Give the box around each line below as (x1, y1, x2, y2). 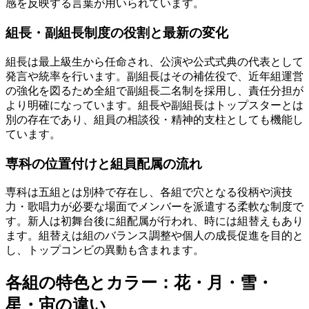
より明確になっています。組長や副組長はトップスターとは (6, 99, 303, 111)
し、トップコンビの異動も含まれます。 (6, 244, 204, 257)
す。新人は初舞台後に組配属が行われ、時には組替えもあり (6, 215, 303, 228)
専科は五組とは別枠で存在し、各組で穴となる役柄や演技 (6, 186, 292, 199)
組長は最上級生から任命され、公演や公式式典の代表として (6, 55, 303, 68)
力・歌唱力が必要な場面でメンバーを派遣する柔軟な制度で (6, 201, 303, 213)
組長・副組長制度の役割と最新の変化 (6, 26, 228, 41)
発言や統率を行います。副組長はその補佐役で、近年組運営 (6, 70, 303, 82)
